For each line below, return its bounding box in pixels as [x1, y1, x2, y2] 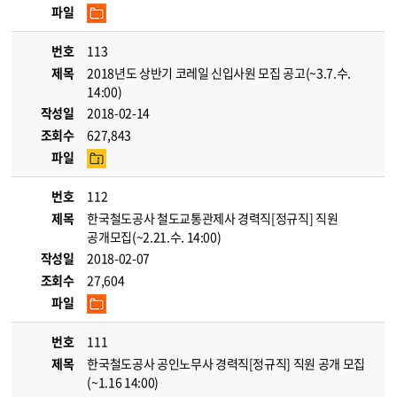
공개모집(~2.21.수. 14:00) [87, 228, 222, 245]
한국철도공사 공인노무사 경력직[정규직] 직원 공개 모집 [87, 354, 365, 372]
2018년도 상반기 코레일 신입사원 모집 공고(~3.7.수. [87, 64, 351, 82]
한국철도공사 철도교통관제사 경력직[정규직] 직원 [87, 209, 339, 227]
